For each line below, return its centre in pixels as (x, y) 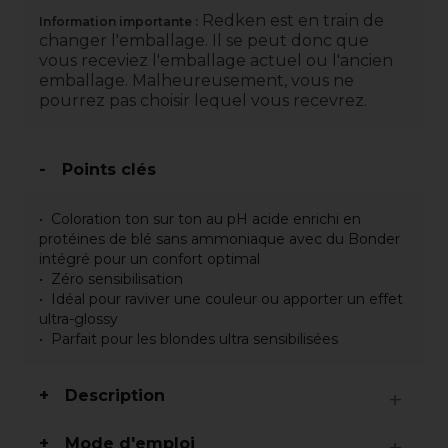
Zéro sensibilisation (117, 279)
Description (115, 395)
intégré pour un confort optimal (149, 259)
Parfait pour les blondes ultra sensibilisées (194, 339)
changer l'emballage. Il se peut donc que (204, 40)
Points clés (109, 169)
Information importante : (118, 21)
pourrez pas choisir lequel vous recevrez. (203, 100)
